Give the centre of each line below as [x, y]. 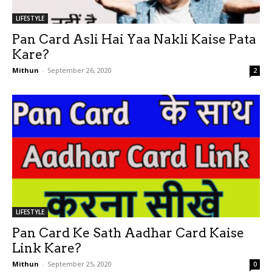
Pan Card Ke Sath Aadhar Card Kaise [128, 233]
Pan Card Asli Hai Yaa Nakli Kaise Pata [134, 39]
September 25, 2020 [80, 263]
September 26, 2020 [80, 70]
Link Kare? [47, 248]
